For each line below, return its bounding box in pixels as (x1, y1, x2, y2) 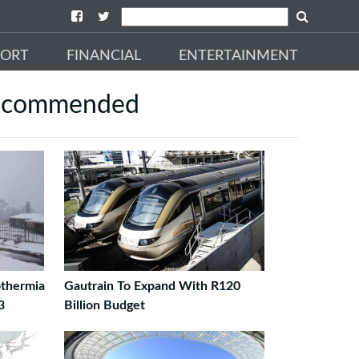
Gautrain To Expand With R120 (63, 280, 240, 292)
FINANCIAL (67, 48, 141, 63)
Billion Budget (63, 299, 145, 312)
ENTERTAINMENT (179, 48, 298, 63)
